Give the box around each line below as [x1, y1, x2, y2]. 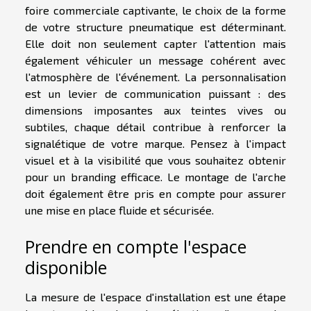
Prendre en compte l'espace [25, 235, 246, 259]
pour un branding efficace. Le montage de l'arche [25, 169, 286, 183]
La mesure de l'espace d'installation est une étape [25, 290, 286, 304]
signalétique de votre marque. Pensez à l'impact [25, 136, 286, 150]
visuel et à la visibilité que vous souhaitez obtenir [25, 153, 286, 167]
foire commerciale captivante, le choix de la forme [25, 3, 286, 17]
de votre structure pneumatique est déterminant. [25, 19, 286, 33]
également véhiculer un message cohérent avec [25, 53, 286, 67]
